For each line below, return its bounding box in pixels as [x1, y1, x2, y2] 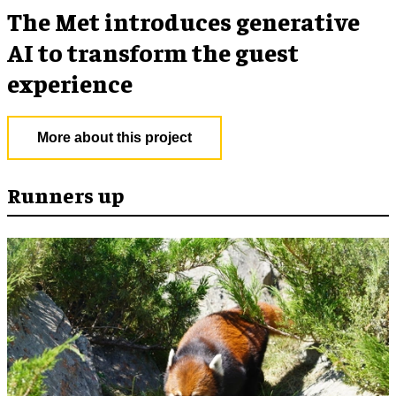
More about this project [37, 129, 192, 145]
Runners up [7, 180, 124, 208]
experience [7, 66, 133, 98]
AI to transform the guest [7, 35, 299, 67]
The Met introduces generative [7, 4, 360, 36]
